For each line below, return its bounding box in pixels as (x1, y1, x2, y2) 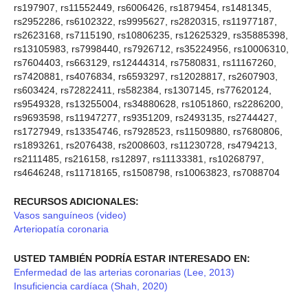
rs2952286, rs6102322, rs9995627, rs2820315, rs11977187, (14, 16, 277, 27)
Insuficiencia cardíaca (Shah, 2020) (14, 280, 168, 291)
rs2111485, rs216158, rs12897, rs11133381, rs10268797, (14, 153, 264, 165)
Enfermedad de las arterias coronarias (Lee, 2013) (14, 266, 234, 278)
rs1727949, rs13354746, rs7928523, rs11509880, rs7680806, (14, 126, 283, 137)
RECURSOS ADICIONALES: (14, 196, 139, 208)
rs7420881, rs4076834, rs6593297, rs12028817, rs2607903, (14, 71, 278, 82)
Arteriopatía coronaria (14, 223, 109, 235)
